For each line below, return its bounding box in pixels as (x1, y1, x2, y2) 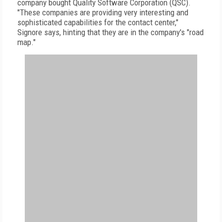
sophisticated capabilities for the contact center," (17, 17, 178, 27)
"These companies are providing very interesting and (17, 7, 188, 17)
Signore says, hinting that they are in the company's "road (17, 27, 204, 37)
